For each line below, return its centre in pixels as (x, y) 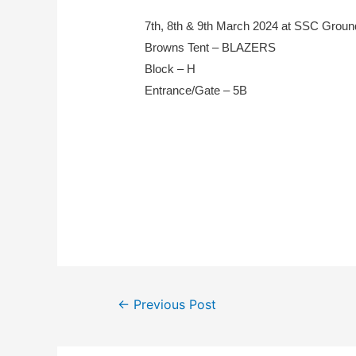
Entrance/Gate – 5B (196, 90)
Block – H (170, 68)
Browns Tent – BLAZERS (211, 47)
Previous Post (172, 304)
